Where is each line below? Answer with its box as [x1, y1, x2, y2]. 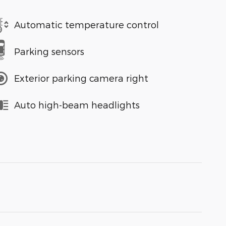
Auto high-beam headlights [14, 99, 140, 110]
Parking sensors [14, 46, 84, 57]
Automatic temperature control [14, 19, 159, 30]
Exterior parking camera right [14, 73, 148, 84]
